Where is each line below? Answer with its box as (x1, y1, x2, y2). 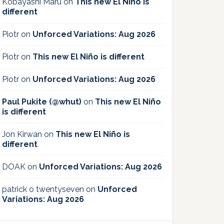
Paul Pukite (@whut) (2, 97, 81, 107)
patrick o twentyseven (2, 184, 84, 194)
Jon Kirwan (2, 129, 42, 139)
